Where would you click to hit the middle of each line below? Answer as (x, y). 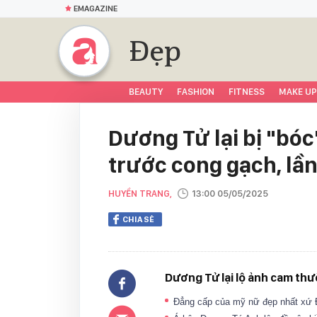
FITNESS (247, 92)
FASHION (196, 92)
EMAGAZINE (96, 8)
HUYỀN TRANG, (141, 194)
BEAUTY (146, 92)
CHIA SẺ (138, 219)
